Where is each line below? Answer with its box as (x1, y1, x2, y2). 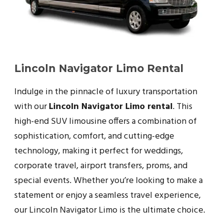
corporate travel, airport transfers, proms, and (14, 158, 187, 173)
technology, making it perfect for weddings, (14, 144, 183, 158)
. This (173, 99, 192, 114)
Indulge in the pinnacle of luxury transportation (14, 84, 197, 99)
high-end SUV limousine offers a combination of (14, 114, 197, 129)
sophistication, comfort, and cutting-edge (14, 129, 174, 144)
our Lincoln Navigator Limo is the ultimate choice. (14, 203, 205, 218)
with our (14, 99, 49, 114)
